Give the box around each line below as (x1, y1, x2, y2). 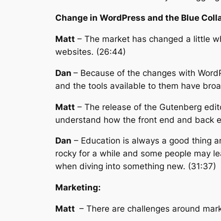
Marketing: (55, 183, 101, 193)
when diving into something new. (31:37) (55, 161, 216, 172)
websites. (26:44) (55, 46, 126, 57)
